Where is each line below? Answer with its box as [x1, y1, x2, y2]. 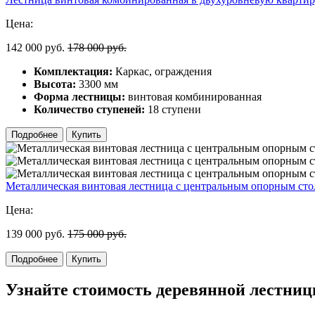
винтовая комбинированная [125, 90, 262, 103]
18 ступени [145, 103, 201, 115]
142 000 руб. [6, 41, 65, 53]
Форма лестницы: [34, 90, 125, 103]
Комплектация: [34, 65, 112, 77]
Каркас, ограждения [112, 65, 212, 77]
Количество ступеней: [34, 103, 145, 115]
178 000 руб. [67, 41, 127, 53]
